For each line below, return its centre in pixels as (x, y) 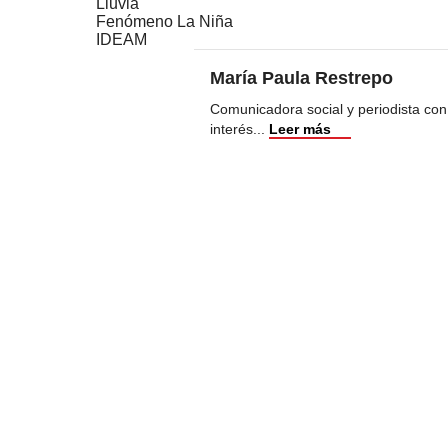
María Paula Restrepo (301, 78)
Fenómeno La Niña (164, 22)
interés (231, 129)
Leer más (300, 129)
